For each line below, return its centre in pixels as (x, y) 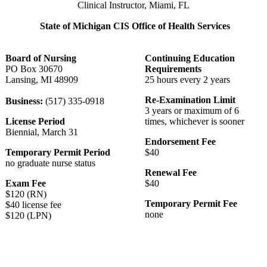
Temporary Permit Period (58, 152)
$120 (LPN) (28, 215)
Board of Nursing (41, 58)
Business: (24, 101)
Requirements (173, 69)
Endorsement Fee (180, 141)
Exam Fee (26, 183)
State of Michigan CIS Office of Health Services (135, 26)
